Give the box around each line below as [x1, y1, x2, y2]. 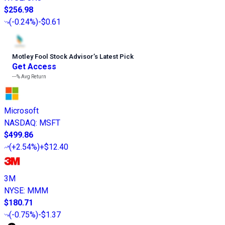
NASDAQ [4, 118, 36, 128]
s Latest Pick [94, 52, 134, 60]
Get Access [12, 61, 56, 71]
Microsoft [4, 105, 39, 116]
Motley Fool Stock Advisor [12, 52, 93, 60]
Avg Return [20, 73, 46, 79]
